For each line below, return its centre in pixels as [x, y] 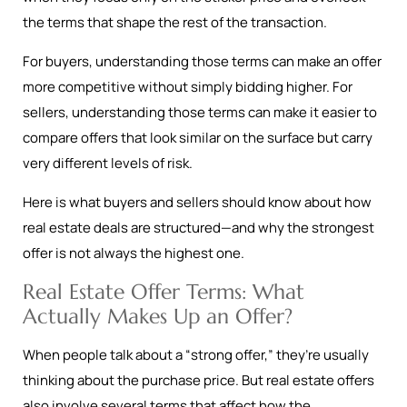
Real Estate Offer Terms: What [164, 292]
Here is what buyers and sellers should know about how [197, 202]
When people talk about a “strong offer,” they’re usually [196, 355]
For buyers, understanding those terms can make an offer [202, 61]
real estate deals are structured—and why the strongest [199, 228]
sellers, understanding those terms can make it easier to [200, 112]
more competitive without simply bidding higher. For [188, 87]
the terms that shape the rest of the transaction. [175, 22]
